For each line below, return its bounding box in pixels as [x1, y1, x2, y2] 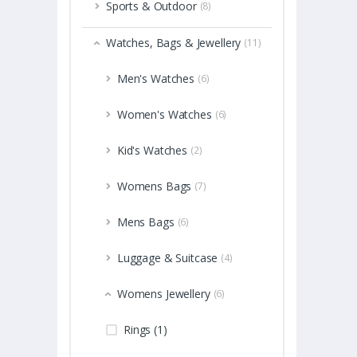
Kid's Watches [116, 143, 187, 159]
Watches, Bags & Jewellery [105, 35, 241, 51]
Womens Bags [116, 178, 192, 194]
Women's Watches [116, 107, 212, 123]
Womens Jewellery [116, 286, 210, 302]
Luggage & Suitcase [116, 250, 218, 266]
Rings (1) [124, 322, 167, 338]
